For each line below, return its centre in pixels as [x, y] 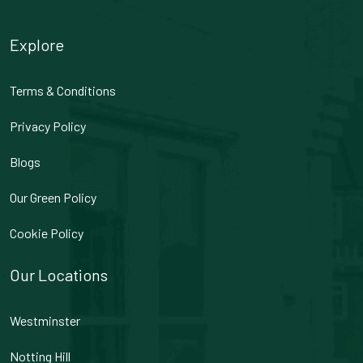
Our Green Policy [53, 198]
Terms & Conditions [63, 91]
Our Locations [59, 275]
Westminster [45, 321]
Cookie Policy [47, 233]
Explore [37, 45]
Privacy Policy [48, 126]
